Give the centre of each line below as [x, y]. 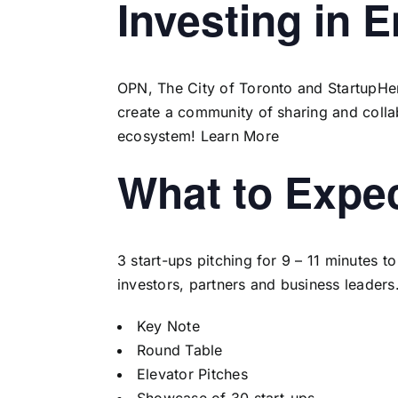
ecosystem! [159, 136]
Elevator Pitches [192, 374]
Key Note [168, 326]
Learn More [240, 136]
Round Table [179, 350]
